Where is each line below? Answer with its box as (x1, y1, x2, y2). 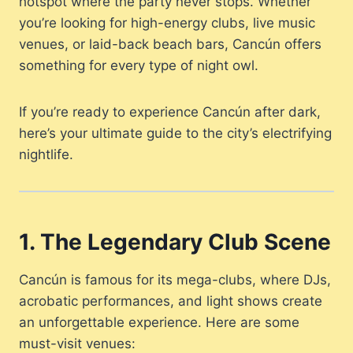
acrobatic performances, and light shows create (19, 293, 322, 310)
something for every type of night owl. (19, 58, 258, 74)
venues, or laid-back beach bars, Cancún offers (19, 36, 321, 53)
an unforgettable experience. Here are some (19, 314, 299, 331)
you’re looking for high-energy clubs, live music (19, 15, 315, 32)
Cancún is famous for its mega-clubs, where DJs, (19, 272, 331, 288)
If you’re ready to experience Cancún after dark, (19, 104, 321, 121)
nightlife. (19, 147, 73, 163)
